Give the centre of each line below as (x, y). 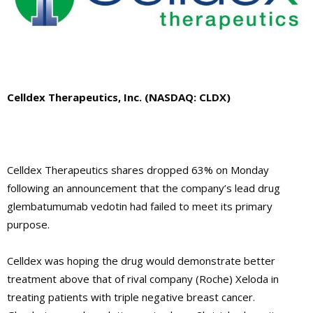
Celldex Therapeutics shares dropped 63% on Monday (138, 170)
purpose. (28, 224)
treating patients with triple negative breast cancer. (131, 297)
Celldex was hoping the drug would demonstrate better (141, 261)
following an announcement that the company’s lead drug (144, 188)
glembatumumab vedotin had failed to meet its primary (140, 206)
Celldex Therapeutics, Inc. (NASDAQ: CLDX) (119, 97)
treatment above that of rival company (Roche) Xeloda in (143, 279)
